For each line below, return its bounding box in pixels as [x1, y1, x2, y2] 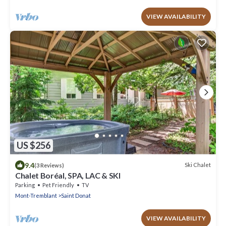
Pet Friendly [42, 181, 74, 188]
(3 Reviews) [34, 161, 64, 168]
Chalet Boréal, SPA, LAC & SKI [15, 170, 121, 180]
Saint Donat [61, 192, 91, 199]
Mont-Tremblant [15, 192, 57, 199]
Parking [15, 181, 35, 188]
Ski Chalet [185, 161, 211, 168]
